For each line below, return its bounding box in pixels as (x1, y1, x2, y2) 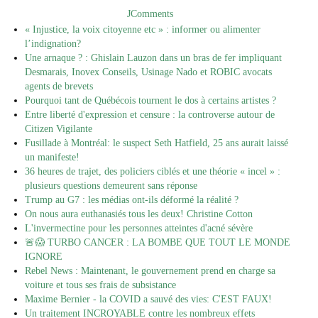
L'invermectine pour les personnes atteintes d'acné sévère (25, 223, 253, 234)
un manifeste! (25, 152, 79, 163)
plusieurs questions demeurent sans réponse (25, 180, 197, 192)
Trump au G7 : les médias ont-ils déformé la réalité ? (25, 194, 238, 206)
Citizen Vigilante (25, 124, 92, 135)
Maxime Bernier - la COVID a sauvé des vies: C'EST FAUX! (25, 294, 272, 305)
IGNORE (25, 251, 62, 263)
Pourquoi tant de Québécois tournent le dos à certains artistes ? (25, 95, 276, 106)
